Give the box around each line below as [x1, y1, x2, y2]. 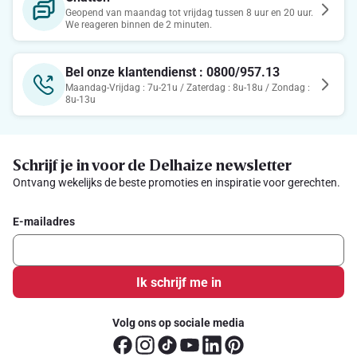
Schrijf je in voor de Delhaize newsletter [13, 155, 292, 174]
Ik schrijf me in [135, 274, 222, 290]
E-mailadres [13, 215, 75, 228]
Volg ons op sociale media [112, 316, 245, 329]
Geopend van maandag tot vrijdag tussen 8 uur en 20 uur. [65, 7, 313, 18]
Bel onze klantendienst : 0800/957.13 [65, 65, 280, 80]
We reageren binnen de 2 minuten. [65, 19, 212, 30]
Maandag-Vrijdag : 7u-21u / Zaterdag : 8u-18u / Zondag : [65, 82, 310, 93]
